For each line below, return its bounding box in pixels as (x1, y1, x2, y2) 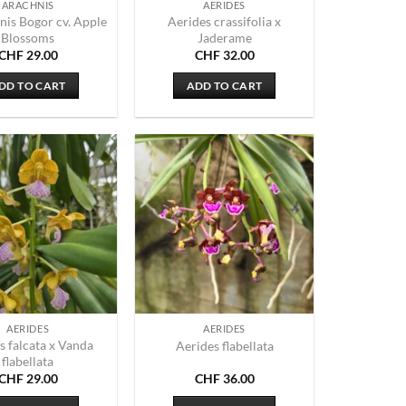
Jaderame (197, 29, 252, 45)
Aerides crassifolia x (168, 13, 282, 29)
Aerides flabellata (175, 338, 274, 354)
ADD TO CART (186, 79, 263, 92)
